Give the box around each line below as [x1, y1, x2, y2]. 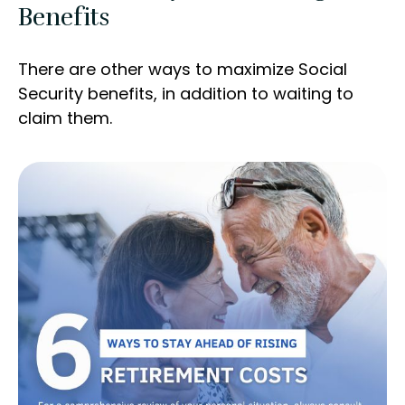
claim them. [18, 107, 112, 130]
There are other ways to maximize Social [18, 58, 347, 81]
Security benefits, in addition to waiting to [18, 82, 353, 106]
